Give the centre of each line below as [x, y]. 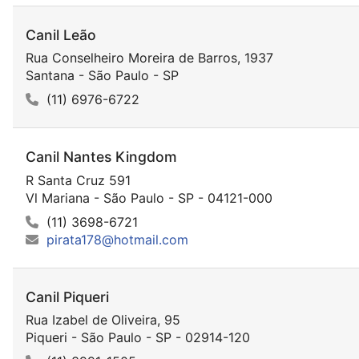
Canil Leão [61, 35]
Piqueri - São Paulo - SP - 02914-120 [138, 337]
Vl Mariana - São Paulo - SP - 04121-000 [149, 198]
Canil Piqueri [67, 296]
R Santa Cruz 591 [78, 180]
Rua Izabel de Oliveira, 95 [103, 319]
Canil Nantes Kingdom [101, 157]
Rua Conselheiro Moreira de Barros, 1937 [149, 58]
